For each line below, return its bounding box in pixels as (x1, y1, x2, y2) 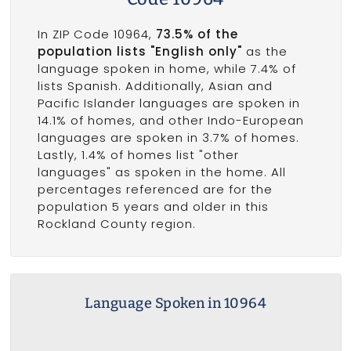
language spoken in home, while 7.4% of (37, 60, 296, 78)
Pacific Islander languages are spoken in (37, 95, 300, 112)
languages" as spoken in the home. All (37, 164, 286, 181)
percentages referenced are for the (37, 181, 273, 198)
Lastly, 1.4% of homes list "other (37, 147, 239, 164)
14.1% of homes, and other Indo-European (37, 112, 304, 129)
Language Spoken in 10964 (85, 295, 266, 313)
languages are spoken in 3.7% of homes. (37, 129, 299, 147)
